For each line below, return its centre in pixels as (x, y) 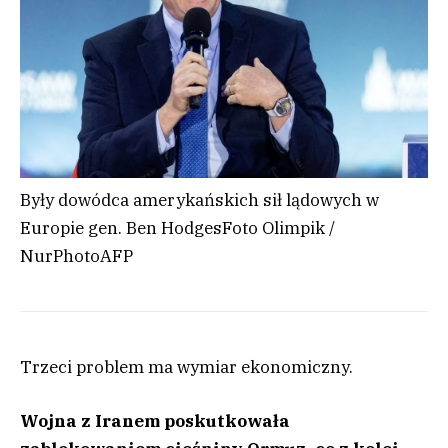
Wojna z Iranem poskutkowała (155, 421)
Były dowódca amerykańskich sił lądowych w (199, 200)
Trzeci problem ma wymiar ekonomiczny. (186, 367)
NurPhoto (60, 256)
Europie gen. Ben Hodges (121, 228)
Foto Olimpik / (278, 228)
